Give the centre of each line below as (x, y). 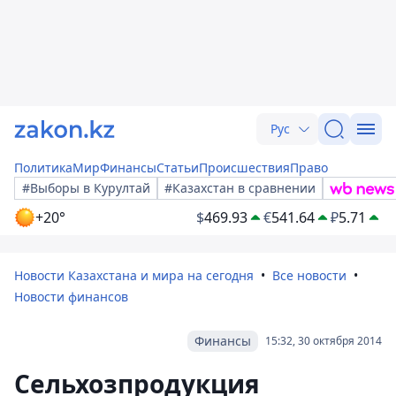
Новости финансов (71, 297)
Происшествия (244, 168)
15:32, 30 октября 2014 (324, 341)
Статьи (178, 168)
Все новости (309, 275)
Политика (43, 168)
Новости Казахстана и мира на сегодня (134, 275)
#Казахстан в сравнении (240, 188)
